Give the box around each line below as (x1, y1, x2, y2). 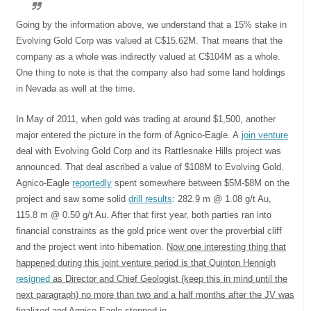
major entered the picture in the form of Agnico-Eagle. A (16, 130, 242, 141)
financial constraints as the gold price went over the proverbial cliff (16, 226, 283, 237)
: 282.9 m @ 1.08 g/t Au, (172, 194, 272, 205)
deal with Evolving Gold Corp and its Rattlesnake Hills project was (16, 146, 282, 157)
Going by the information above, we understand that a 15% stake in (16, 19, 287, 31)
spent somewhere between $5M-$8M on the (112, 178, 290, 189)
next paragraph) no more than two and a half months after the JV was (16, 289, 295, 301)
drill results (128, 194, 173, 205)
